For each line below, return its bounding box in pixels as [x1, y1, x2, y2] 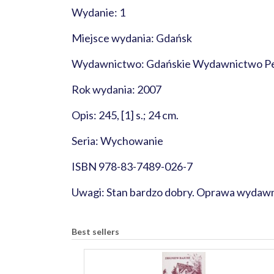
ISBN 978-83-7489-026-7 [72, 160, 193, 173]
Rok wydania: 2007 [72, 83, 161, 96]
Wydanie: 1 [72, 6, 125, 19]
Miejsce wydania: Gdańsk [72, 31, 192, 45]
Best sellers [72, 226, 119, 237]
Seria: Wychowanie [72, 134, 163, 147]
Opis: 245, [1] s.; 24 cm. [72, 108, 179, 122]
